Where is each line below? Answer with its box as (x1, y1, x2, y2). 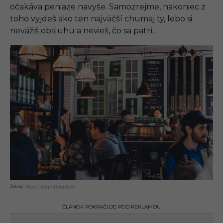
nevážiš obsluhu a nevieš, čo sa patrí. (10, 26, 154, 36)
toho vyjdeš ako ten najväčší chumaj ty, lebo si (10, 14, 192, 24)
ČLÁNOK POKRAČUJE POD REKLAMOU (62, 204, 161, 211)
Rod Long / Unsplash (26, 184, 76, 190)
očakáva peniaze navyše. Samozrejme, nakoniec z (10, 2, 206, 12)
